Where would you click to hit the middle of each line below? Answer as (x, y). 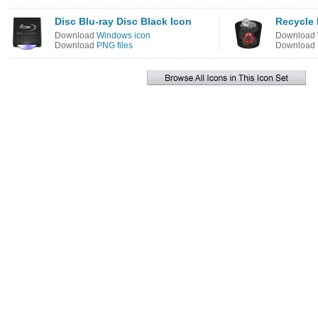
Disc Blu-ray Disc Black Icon (123, 21)
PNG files (115, 45)
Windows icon (124, 35)
